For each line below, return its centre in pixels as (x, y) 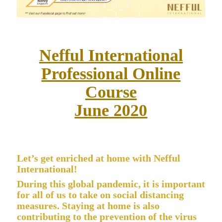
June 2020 (111, 110)
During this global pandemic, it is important (111, 184)
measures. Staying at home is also (88, 205)
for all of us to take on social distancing (100, 194)
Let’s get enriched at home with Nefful (98, 158)
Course (111, 92)
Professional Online (111, 73)
